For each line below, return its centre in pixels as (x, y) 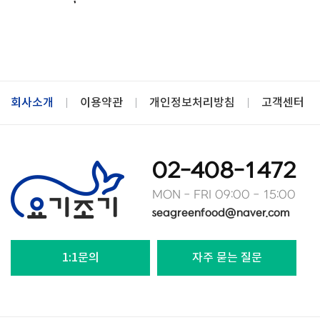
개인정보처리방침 (192, 102)
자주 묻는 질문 (227, 257)
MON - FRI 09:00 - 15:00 (224, 195)
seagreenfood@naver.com (221, 212)
